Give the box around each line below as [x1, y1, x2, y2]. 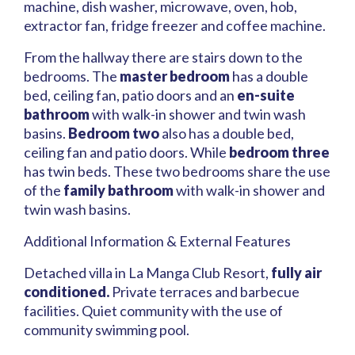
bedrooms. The [24, 67, 120, 86]
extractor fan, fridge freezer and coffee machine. [24, 17, 326, 35]
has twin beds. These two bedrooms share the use [24, 162, 330, 181]
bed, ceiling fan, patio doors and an [24, 86, 237, 105]
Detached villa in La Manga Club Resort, [24, 264, 269, 282]
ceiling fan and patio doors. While [24, 143, 229, 162]
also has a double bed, [159, 124, 294, 143]
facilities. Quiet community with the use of [24, 302, 283, 320]
